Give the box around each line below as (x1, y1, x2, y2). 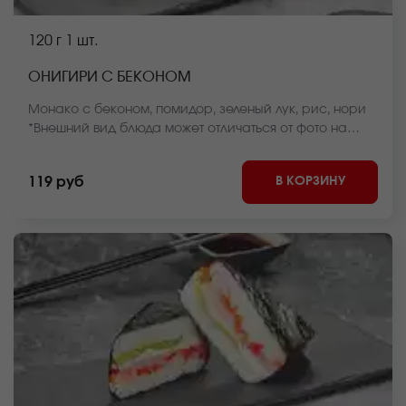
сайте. (28, 141, 70, 154)
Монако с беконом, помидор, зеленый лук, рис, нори (28, 103, 366, 116)
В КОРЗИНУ (275, 174, 345, 188)
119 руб (28, 175, 83, 189)
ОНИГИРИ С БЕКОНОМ (28, 70, 191, 84)
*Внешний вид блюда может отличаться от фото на (28, 122, 347, 135)
